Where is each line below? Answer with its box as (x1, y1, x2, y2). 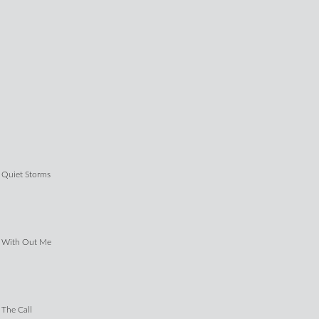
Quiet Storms (1, 170, 51, 179)
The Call (1, 305, 33, 315)
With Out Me (1, 238, 52, 247)
